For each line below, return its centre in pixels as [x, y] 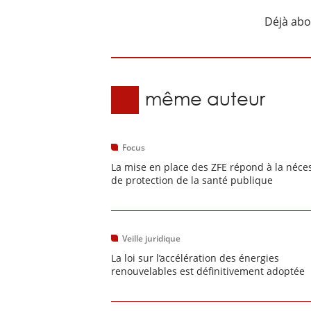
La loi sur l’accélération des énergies [195, 258]
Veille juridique [151, 238]
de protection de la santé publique [192, 180]
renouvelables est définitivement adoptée [208, 271]
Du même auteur [191, 99]
